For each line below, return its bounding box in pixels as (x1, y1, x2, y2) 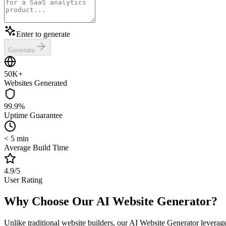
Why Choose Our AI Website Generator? (4, 194, 217, 208)
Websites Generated (4, 78, 67, 87)
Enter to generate (16, 29, 70, 38)
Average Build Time (4, 143, 69, 152)
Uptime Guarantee (4, 110, 63, 120)
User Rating (4, 175, 42, 184)
